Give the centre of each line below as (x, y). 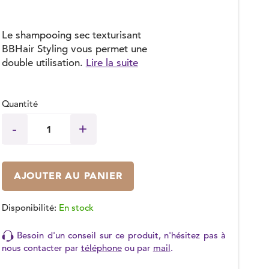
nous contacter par (41, 248)
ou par (137, 248)
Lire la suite (112, 63)
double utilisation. (42, 63)
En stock (76, 207)
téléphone (101, 248)
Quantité (20, 104)
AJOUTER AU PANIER (68, 175)
